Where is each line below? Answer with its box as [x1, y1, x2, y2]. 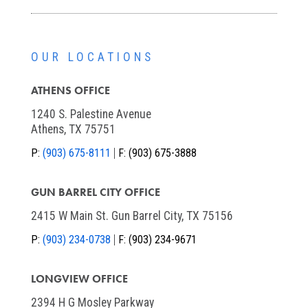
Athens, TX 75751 [30, 122, 115, 137]
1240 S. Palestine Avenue [30, 107, 151, 122]
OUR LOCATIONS [30, 50, 154, 65]
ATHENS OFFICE [30, 84, 110, 98]
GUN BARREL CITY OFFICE [30, 186, 160, 199]
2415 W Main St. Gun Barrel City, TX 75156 [30, 209, 233, 223]
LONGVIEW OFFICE [30, 272, 128, 286]
